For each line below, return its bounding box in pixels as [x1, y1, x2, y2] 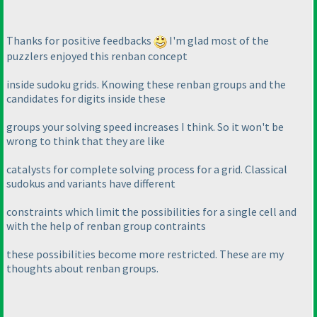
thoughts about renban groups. [6, 260, 158, 275]
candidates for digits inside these [6, 91, 166, 105]
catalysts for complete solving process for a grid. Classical [6, 161, 287, 176]
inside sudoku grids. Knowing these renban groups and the [6, 76, 286, 91]
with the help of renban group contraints [6, 218, 206, 233]
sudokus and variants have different [6, 175, 175, 190]
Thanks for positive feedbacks [6, 33, 154, 48]
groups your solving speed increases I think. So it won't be [6, 119, 284, 134]
